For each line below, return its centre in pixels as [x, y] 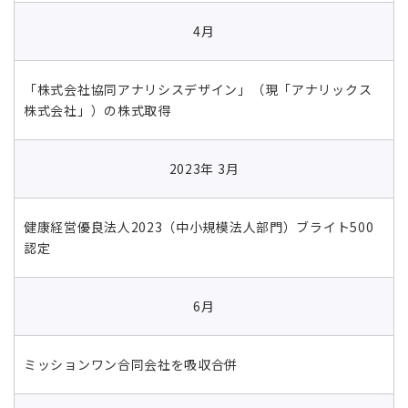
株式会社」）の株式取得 [97, 110]
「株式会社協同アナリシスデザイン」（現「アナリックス [198, 89]
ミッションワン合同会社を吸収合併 [131, 364]
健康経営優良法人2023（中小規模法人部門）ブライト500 [199, 226]
